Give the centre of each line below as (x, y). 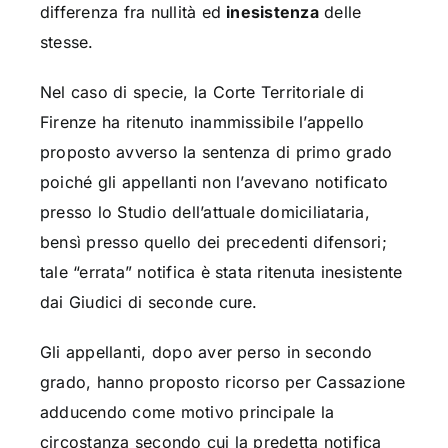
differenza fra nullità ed (133, 12)
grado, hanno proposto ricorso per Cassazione (222, 382)
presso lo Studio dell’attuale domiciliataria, (204, 212)
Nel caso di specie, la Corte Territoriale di (202, 92)
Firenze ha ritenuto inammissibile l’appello (202, 122)
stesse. (66, 42)
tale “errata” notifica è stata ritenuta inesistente (221, 272)
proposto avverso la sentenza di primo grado (216, 152)
